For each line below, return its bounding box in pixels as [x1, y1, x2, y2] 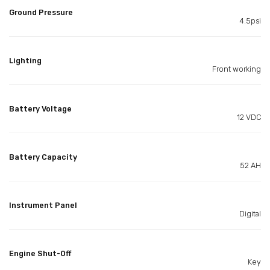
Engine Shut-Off [9, 248, 71, 258]
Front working [212, 64, 261, 74]
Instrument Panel [9, 200, 77, 210]
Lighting [9, 55, 42, 65]
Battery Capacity [9, 152, 77, 162]
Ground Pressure [9, 7, 73, 17]
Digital [239, 209, 261, 218]
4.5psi [239, 16, 261, 25]
